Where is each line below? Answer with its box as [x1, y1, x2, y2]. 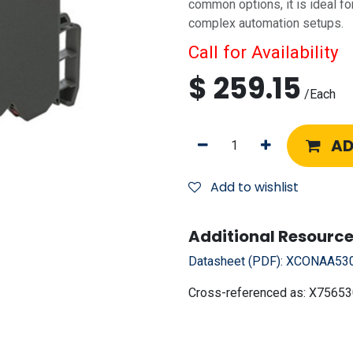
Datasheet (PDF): [188, 254, 286, 269]
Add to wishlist [210, 178, 299, 196]
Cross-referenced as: [188, 285, 309, 300]
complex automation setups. [188, 16, 344, 31]
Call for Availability [188, 42, 339, 62]
